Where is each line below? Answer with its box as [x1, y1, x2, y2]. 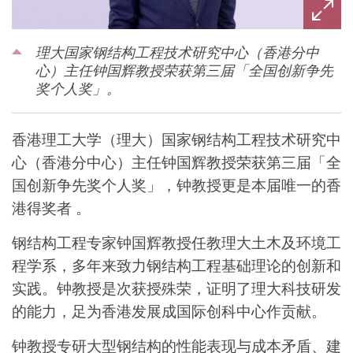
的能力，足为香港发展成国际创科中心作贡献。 [12, 300, 326, 321]
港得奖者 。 [12, 198, 91, 219]
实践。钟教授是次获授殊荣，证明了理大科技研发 [12, 277, 341, 299]
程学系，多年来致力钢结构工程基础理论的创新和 [12, 255, 341, 276]
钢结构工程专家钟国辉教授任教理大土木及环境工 [12, 232, 341, 253]
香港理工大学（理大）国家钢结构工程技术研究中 [12, 129, 341, 150]
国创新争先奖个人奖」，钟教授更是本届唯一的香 [12, 175, 341, 196]
